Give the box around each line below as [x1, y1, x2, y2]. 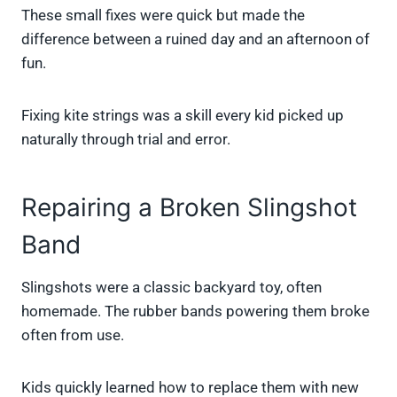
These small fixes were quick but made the [21, 6, 305, 25]
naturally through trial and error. [21, 130, 230, 149]
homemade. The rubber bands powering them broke [21, 302, 370, 321]
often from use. [21, 326, 124, 345]
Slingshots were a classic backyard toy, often [21, 278, 322, 297]
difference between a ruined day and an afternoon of [21, 30, 370, 49]
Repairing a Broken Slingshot [21, 192, 357, 223]
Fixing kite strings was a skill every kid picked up [21, 106, 344, 125]
